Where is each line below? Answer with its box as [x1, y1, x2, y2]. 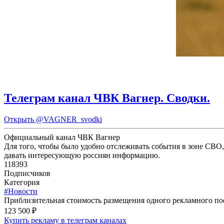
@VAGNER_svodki [36, 115, 102, 124]
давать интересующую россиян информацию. [4, 151, 160, 160]
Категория [4, 178, 39, 187]
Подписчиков [4, 169, 50, 178]
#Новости [4, 187, 37, 196]
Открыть [4, 115, 36, 124]
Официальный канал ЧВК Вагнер [4, 133, 120, 142]
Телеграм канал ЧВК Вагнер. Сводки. [4, 91, 210, 105]
